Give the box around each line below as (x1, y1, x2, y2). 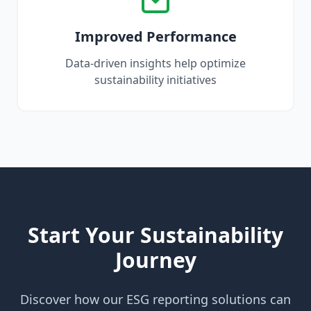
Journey (115, 246, 196, 274)
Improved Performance (74, 27, 237, 46)
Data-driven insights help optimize (65, 56, 246, 71)
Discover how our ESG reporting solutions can (20, 291, 291, 308)
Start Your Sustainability (28, 221, 283, 249)
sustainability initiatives (94, 72, 217, 87)
